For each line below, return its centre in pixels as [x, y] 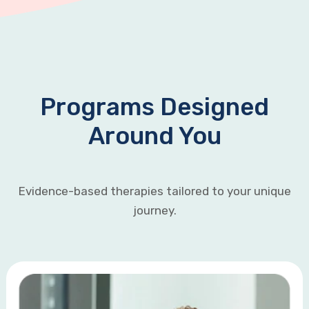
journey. [154, 210]
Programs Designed [154, 107]
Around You [154, 136]
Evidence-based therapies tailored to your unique [154, 191]
